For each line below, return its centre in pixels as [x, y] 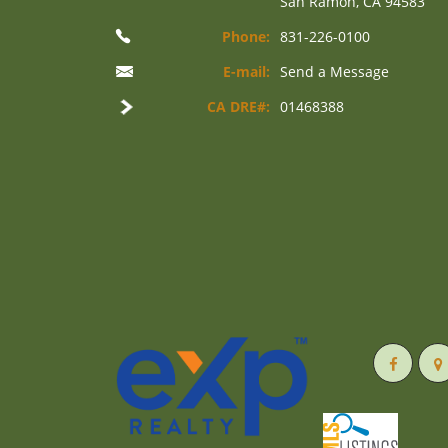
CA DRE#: [238, 106]
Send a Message [334, 71]
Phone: [246, 36]
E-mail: [246, 71]
